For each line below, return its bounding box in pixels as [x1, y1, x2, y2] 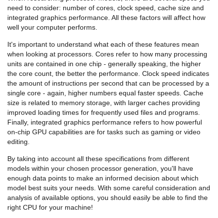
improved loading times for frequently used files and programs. [7, 108, 200, 116]
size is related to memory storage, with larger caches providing [7, 98, 200, 107]
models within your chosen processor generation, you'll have [7, 164, 193, 172]
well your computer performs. [7, 23, 97, 31]
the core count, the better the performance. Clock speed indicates [7, 69, 209, 77]
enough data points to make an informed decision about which [7, 174, 199, 182]
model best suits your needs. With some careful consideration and [7, 183, 210, 192]
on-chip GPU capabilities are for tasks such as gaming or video [7, 127, 200, 136]
